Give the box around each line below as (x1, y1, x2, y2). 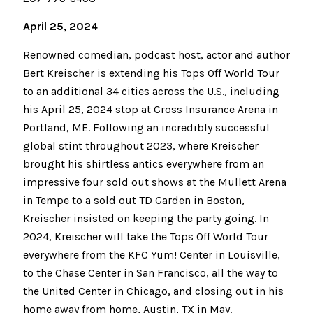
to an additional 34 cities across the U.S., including (23, 85, 279, 99)
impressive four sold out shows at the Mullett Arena (23, 175, 286, 189)
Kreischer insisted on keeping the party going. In (23, 212, 269, 226)
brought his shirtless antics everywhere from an (23, 157, 264, 171)
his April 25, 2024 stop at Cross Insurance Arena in (23, 103, 278, 117)
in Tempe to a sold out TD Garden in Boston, (23, 194, 245, 208)
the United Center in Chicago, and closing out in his (23, 284, 284, 298)
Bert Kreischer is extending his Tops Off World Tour (23, 66, 279, 80)
